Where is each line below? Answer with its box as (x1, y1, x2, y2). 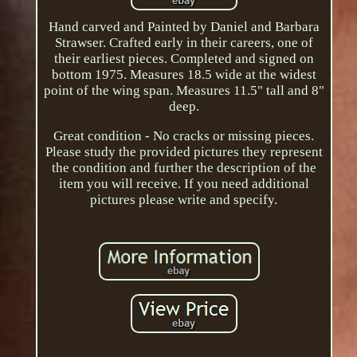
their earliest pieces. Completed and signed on (53, 50, 314, 66)
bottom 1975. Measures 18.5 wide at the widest (51, 66, 316, 82)
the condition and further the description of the (51, 159, 316, 175)
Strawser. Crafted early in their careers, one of (54, 34, 313, 50)
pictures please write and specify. (90, 191, 278, 207)
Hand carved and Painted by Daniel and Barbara (48, 18, 320, 34)
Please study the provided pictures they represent (45, 143, 323, 159)
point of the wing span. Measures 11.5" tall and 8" (43, 82, 324, 98)
